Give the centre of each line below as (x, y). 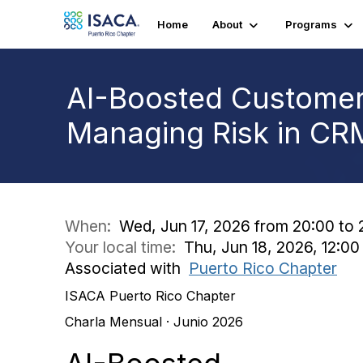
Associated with (127, 268)
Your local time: (124, 247)
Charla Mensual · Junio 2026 (154, 322)
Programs (311, 24)
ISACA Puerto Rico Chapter (150, 296)
